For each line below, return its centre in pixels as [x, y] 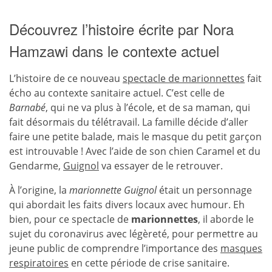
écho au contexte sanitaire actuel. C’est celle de [117, 93]
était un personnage [204, 190]
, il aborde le [226, 219]
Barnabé [27, 107]
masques [241, 248]
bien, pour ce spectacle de [70, 219]
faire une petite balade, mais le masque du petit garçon [135, 137]
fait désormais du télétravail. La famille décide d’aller [129, 122]
